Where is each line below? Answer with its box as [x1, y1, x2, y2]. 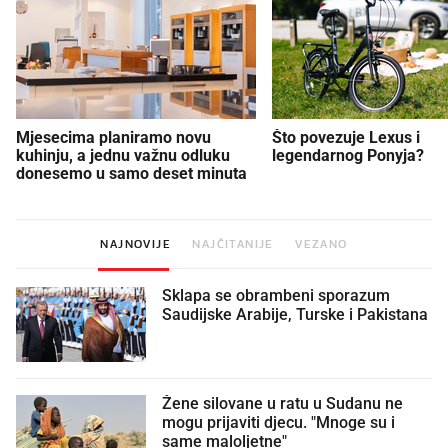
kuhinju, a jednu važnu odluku [16, 145, 230, 165]
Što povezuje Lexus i [272, 127, 420, 147]
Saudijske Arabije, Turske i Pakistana [162, 305, 428, 324]
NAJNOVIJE [100, 236, 171, 251]
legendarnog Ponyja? [272, 145, 424, 165]
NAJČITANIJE [192, 236, 274, 251]
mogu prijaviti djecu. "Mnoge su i [162, 413, 395, 432]
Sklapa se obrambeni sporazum [162, 286, 390, 305]
